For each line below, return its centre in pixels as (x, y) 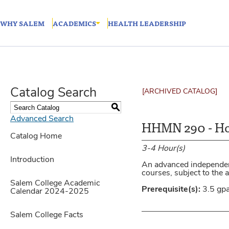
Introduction (32, 160)
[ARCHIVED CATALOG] (180, 92)
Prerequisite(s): (171, 190)
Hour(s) (171, 149)
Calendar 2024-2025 (50, 192)
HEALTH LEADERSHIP (147, 23)
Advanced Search (42, 119)
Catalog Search (53, 93)
